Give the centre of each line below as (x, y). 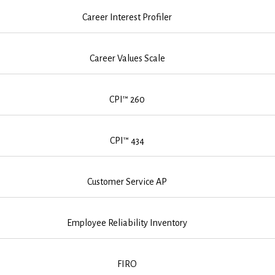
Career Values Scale (127, 58)
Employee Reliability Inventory (127, 223)
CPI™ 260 (127, 99)
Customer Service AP (127, 181)
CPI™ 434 (127, 140)
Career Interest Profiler (127, 17)
